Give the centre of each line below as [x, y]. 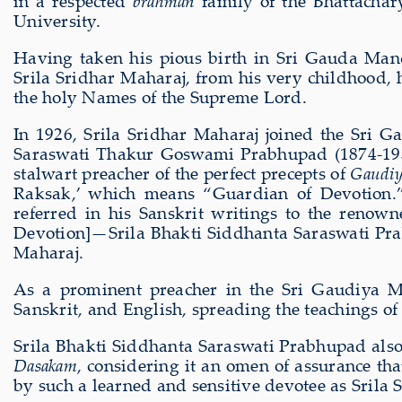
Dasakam [45, 365]
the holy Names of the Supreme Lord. [160, 96]
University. [57, 20]
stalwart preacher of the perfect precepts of [182, 173]
